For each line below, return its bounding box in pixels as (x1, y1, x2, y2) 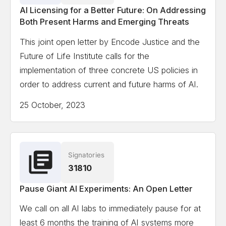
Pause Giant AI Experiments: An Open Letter (20, 183, 193, 194)
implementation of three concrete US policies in (20, 65, 198, 75)
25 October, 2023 (20, 100, 86, 110)
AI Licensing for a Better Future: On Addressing (20, 5, 206, 16)
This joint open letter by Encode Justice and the (20, 36, 200, 47)
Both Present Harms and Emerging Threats (20, 17, 190, 27)
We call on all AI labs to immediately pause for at (20, 203, 201, 214)
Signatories (68, 151, 104, 159)
